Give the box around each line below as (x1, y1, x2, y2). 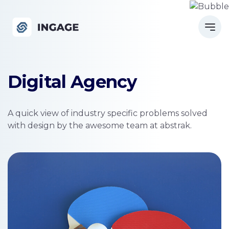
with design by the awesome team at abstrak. (8, 121, 192, 130)
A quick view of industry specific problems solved (8, 108, 208, 118)
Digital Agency (8, 71, 137, 93)
